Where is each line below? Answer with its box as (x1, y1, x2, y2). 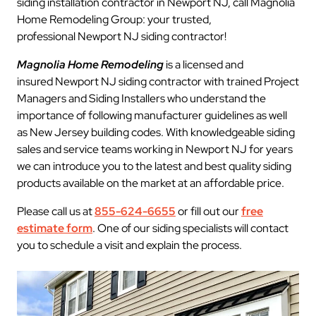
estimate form (17, 221, 92, 236)
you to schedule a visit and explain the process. (17, 238, 242, 253)
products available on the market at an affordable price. (17, 176, 284, 190)
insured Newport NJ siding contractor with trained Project (17, 74, 299, 89)
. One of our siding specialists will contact (92, 221, 288, 236)
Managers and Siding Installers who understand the (17, 91, 266, 106)
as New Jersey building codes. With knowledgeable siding (17, 125, 295, 140)
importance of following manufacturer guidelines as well (17, 108, 287, 123)
